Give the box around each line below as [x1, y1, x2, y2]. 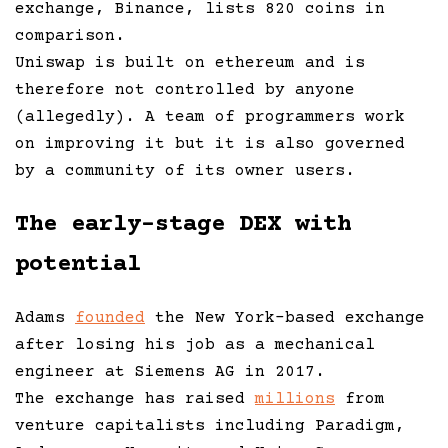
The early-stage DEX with [15, 210, 351, 238]
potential [15, 250, 141, 278]
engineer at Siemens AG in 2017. [15, 362, 325, 381]
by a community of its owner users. [15, 161, 355, 180]
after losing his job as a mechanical [15, 335, 375, 354]
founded [75, 308, 145, 327]
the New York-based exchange [145, 308, 425, 327]
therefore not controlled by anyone [15, 80, 355, 99]
